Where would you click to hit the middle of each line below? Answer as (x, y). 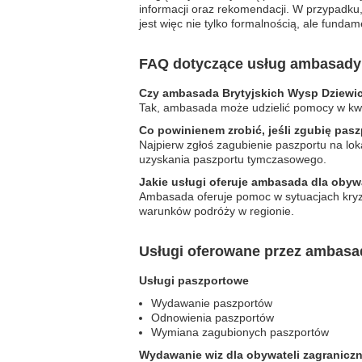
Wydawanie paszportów (212, 303)
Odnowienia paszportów (213, 318)
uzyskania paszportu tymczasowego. (233, 159)
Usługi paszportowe (194, 280)
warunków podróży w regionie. (217, 211)
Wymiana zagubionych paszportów (240, 332)
